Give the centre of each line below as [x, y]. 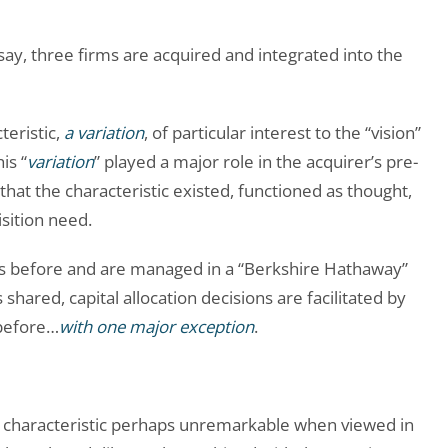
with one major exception [156, 327]
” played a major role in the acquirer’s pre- [256, 162]
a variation [104, 133]
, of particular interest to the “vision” [282, 133]
